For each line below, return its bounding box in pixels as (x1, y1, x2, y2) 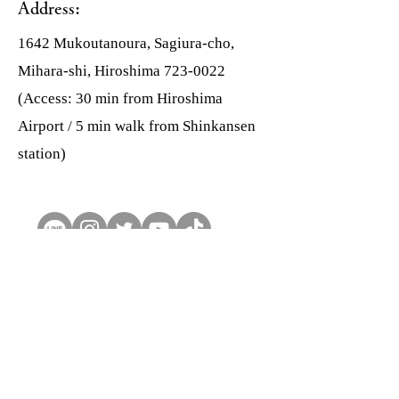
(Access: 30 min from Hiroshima (18, 90, 223, 108)
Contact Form (23, 314, 164, 338)
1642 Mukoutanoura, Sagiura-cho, (18, 35, 234, 53)
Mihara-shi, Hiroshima (18, 62, 164, 80)
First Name (23, 345, 83, 358)
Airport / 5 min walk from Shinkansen (18, 118, 256, 135)
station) (18, 145, 66, 163)
